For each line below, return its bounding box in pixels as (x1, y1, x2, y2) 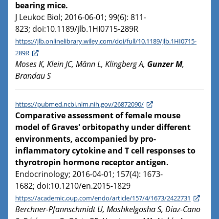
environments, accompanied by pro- (15, 133, 156, 145)
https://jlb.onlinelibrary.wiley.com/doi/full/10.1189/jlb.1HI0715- (15, 37, 197, 46)
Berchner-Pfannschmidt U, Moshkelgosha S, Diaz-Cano (15, 204, 200, 215)
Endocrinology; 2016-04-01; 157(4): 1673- (15, 169, 163, 180)
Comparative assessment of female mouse (15, 110, 180, 121)
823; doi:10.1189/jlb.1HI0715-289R (15, 23, 138, 35)
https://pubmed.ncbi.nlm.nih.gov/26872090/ (15, 100, 144, 109)
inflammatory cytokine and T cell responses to (15, 145, 196, 156)
